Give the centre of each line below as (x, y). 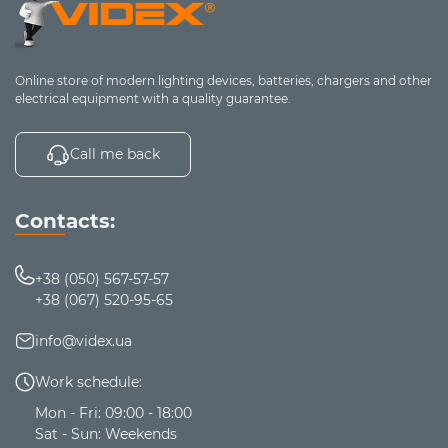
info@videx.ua (83, 340)
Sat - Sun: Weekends (106, 433)
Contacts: (65, 220)
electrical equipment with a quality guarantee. (153, 98)
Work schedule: (88, 381)
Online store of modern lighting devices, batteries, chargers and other (223, 80)
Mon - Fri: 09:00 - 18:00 (113, 412)
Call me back (115, 153)
